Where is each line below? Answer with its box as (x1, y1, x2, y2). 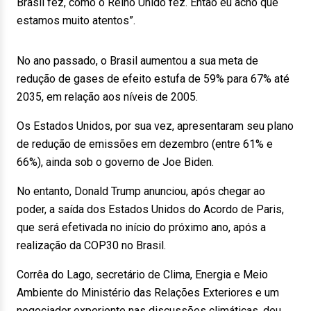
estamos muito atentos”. (17, 14, 135, 27)
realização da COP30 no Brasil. (17, 239, 166, 252)
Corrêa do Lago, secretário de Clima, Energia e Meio (17, 268, 268, 281)
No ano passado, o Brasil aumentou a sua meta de (17, 54, 258, 67)
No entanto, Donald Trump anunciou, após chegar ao (17, 185, 265, 198)
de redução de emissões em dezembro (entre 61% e (17, 137, 273, 151)
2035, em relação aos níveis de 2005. (17, 90, 198, 103)
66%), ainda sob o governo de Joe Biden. (17, 155, 214, 169)
